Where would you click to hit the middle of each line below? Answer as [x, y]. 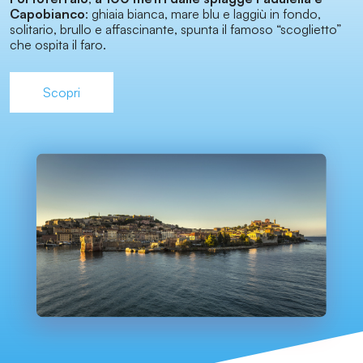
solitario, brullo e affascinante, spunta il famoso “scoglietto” [175, 30]
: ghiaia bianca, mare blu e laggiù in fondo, [203, 14]
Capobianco [47, 14]
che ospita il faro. [58, 45]
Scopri [62, 93]
